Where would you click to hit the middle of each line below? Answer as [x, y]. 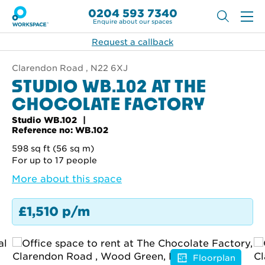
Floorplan [214, 258]
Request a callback [132, 42]
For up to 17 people [54, 160]
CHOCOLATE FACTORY [109, 104]
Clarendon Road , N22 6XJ [70, 68]
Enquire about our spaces [132, 21]
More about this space [67, 179]
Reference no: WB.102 [60, 130]
